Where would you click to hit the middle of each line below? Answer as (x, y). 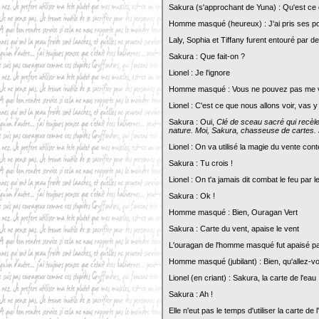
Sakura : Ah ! (191, 294)
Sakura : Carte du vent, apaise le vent (234, 229)
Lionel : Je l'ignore (199, 73)
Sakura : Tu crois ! (201, 163)
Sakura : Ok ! (192, 196)
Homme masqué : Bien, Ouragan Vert (233, 212)
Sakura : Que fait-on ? (207, 56)
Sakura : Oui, (193, 122)
